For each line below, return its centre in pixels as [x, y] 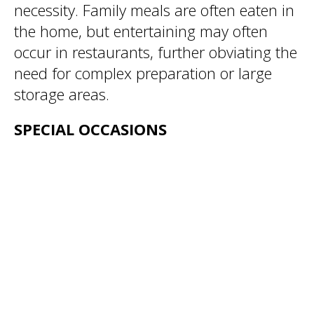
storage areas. [62, 94]
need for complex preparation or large [143, 73]
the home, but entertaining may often [141, 31]
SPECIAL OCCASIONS [90, 129]
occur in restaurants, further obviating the [156, 52]
